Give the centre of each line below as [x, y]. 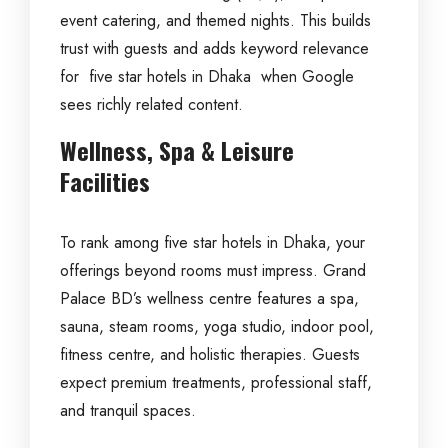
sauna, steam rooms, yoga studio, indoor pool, [217, 326]
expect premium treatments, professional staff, [216, 382]
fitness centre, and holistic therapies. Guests [210, 354]
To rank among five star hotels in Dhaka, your [212, 242]
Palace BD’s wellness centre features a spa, [209, 298]
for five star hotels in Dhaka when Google [207, 76]
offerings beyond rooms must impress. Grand [213, 270]
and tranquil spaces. [128, 410]
